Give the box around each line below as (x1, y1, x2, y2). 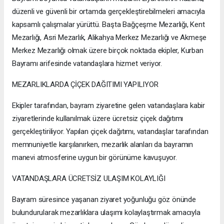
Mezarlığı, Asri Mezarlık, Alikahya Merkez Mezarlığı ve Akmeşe (12, 32, 207, 42)
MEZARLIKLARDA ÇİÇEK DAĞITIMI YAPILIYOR (12, 79, 158, 89)
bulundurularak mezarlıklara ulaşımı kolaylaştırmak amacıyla (12, 207, 200, 217)
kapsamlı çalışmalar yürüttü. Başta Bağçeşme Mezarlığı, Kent (12, 19, 205, 29)
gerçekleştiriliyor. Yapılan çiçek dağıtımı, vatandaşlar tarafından (12, 126, 208, 136)
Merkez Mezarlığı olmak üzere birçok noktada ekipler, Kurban (12, 45, 203, 55)
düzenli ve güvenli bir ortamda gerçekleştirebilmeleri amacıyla (12, 6, 205, 16)
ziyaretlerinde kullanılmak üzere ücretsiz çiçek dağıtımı (12, 113, 183, 123)
